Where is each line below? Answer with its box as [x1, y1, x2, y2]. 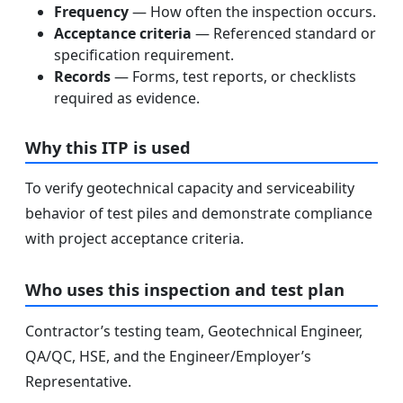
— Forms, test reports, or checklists [111, 66, 356, 86]
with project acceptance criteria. [25, 228, 244, 249]
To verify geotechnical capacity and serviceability [25, 178, 354, 199]
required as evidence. [54, 87, 200, 108]
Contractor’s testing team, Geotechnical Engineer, [25, 320, 363, 341]
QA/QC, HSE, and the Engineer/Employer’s [25, 345, 311, 366]
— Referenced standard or [192, 22, 376, 43]
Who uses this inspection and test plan [25, 278, 345, 301]
